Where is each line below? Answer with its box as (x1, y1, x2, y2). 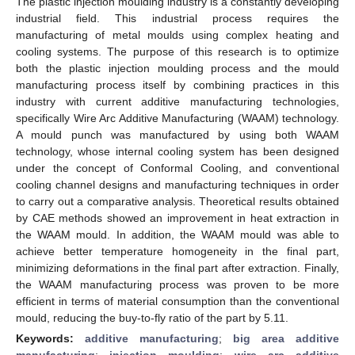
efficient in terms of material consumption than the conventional (16, 294, 339, 307)
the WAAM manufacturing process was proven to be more (16, 277, 339, 291)
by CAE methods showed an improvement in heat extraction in (16, 211, 339, 224)
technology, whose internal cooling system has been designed (16, 144, 339, 158)
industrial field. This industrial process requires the (16, 11, 339, 25)
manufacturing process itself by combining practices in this (16, 78, 339, 91)
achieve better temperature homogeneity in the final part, (16, 244, 339, 258)
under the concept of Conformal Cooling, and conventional (16, 161, 339, 174)
